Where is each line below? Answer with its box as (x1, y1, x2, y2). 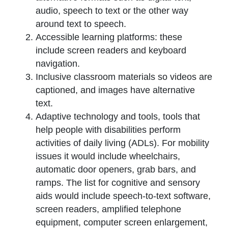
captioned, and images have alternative (36, 85, 195, 96)
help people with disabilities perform (36, 125, 181, 135)
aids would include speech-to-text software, (36, 191, 211, 202)
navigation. (36, 59, 80, 69)
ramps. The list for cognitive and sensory (36, 178, 200, 188)
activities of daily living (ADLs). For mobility (36, 138, 209, 149)
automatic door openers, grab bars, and (36, 164, 196, 175)
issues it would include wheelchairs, (36, 151, 180, 162)
